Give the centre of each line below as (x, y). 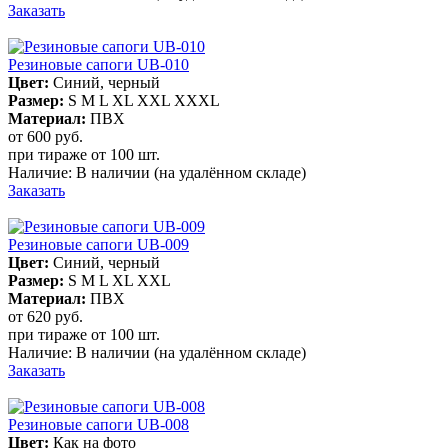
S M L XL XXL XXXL (144, 100)
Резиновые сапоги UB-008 (98, 424)
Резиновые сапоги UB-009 (98, 244)
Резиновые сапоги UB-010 (98, 64)
